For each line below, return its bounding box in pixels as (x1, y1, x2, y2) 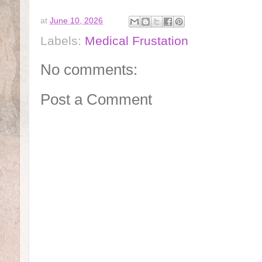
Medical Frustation (85, 33, 189, 47)
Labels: (40, 33, 85, 47)
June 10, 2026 (50, 16, 104, 25)
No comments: (40, 60, 138, 78)
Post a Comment (40, 91, 153, 109)
